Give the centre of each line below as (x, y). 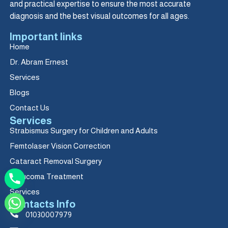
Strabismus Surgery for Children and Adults (84, 130)
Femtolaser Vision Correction (60, 146)
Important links (46, 37)
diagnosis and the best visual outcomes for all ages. (100, 16)
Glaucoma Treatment (47, 176)
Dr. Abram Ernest (39, 62)
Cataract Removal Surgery (56, 161)
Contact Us (30, 108)
